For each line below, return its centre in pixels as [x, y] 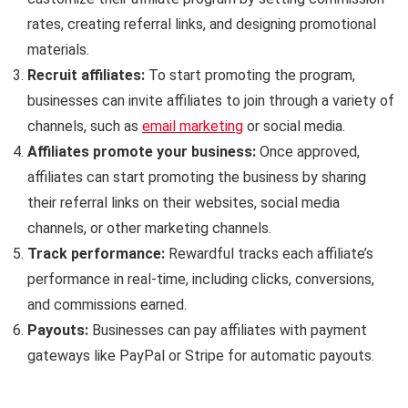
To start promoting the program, [252, 75]
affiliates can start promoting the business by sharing [197, 177]
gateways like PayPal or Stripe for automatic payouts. [201, 355]
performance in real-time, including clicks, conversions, [201, 279]
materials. [58, 49]
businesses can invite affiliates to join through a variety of [211, 100]
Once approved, [310, 151]
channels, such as [85, 126]
